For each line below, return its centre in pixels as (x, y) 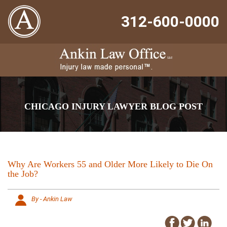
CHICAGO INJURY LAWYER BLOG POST (113, 106)
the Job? (23, 174)
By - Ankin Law (52, 199)
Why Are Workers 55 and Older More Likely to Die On (110, 164)
